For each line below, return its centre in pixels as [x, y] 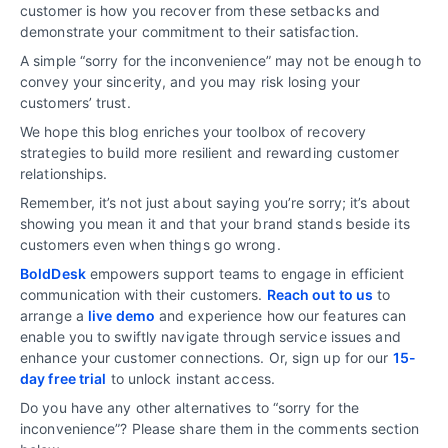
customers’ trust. [75, 102]
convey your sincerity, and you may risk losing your [190, 81]
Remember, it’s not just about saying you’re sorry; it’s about [215, 202]
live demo [121, 315]
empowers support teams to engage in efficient [245, 273]
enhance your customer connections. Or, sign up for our [206, 357]
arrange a [54, 315]
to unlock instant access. [191, 378]
